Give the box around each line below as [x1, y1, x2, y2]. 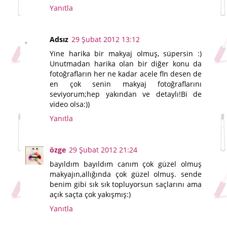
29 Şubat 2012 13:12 [71, 34, 140, 45]
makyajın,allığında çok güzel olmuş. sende [50, 169, 202, 179]
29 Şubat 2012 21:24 [69, 145, 137, 155]
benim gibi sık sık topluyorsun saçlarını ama [50, 179, 202, 190]
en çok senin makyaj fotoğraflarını [50, 79, 202, 89]
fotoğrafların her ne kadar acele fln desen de [50, 69, 202, 79]
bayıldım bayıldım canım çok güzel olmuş [50, 159, 202, 169]
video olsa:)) [50, 99, 90, 109]
